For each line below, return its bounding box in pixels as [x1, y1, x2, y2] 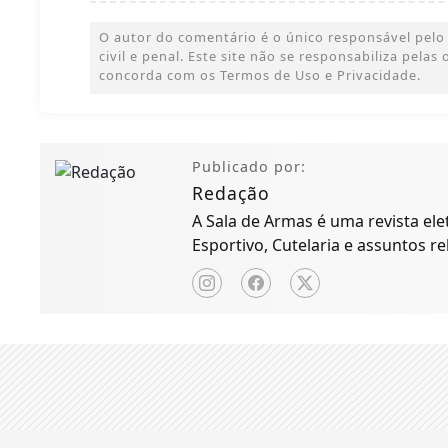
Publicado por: [191, 157, 306, 177]
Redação [191, 181, 270, 206]
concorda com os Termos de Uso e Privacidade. [99, 66, 422, 85]
